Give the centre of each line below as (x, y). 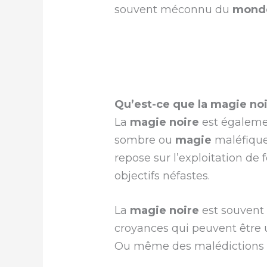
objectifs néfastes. (162, 176)
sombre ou (145, 140)
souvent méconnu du (174, 9)
